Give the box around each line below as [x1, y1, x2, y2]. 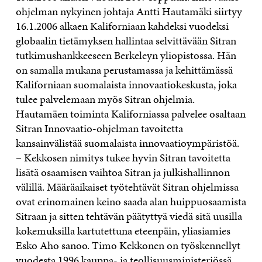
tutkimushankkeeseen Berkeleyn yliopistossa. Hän [15, 47, 236, 63]
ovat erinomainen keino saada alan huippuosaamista [15, 194, 246, 209]
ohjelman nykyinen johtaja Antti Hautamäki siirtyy [15, 4, 242, 19]
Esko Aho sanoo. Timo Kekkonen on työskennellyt [15, 237, 240, 253]
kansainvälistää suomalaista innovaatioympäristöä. [15, 135, 239, 151]
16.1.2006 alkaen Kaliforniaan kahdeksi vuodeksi [15, 18, 229, 34]
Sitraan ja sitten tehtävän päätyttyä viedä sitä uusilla [15, 208, 242, 224]
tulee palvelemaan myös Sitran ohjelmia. [15, 91, 195, 107]
